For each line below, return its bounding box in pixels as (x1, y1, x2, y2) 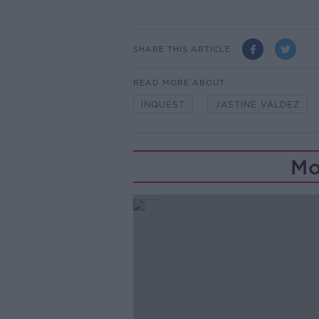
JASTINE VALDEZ (214, 99, 300, 110)
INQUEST (140, 99, 185, 110)
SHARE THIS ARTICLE (132, 43, 231, 54)
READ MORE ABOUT (132, 78, 225, 88)
